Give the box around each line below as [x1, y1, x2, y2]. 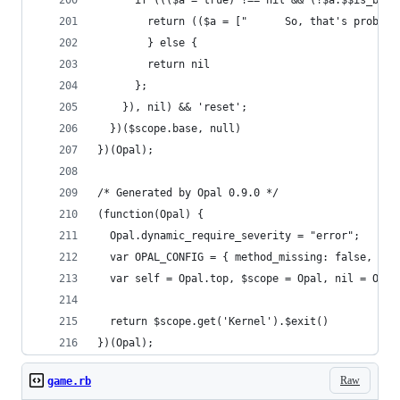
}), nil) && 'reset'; [97, 101, 247, 113]
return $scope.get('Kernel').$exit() [97, 315, 329, 328]
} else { [97, 37, 197, 49]
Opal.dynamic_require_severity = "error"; [97, 229, 360, 242]
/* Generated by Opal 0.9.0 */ [97, 187, 279, 199]
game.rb [47, 375, 91, 387]
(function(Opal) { [97, 208, 204, 221]
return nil [97, 58, 210, 71]
